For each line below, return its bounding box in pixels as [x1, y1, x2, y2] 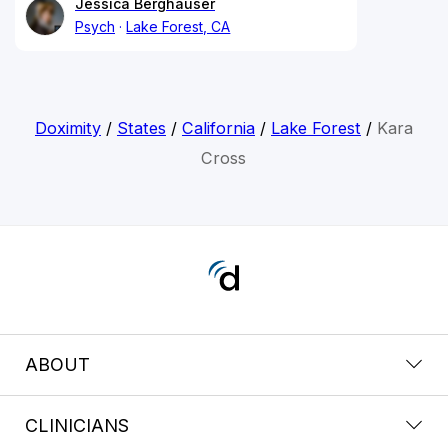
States [116, 117, 166, 138]
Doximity [34, 117, 101, 138]
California [181, 117, 255, 138]
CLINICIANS [25, 414, 129, 436]
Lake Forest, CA [126, 17, 231, 35]
